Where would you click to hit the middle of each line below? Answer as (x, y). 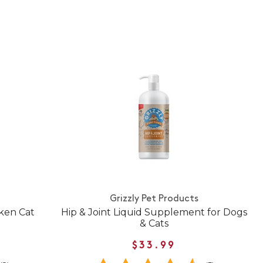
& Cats (154, 224)
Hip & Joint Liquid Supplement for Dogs (154, 213)
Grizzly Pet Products (154, 199)
